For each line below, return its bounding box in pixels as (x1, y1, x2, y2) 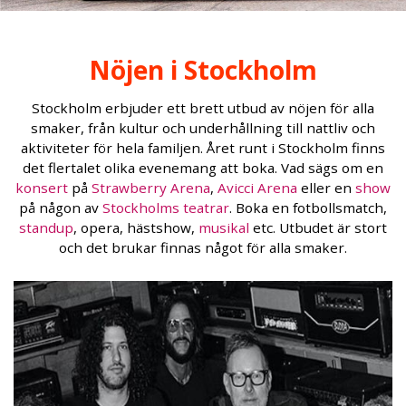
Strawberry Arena (92, 179, 210, 198)
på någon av (19, 198, 102, 217)
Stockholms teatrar (102, 198, 229, 217)
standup (19, 218, 73, 237)
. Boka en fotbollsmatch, (229, 198, 387, 217)
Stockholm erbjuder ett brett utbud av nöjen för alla (32, 99, 374, 118)
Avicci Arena (217, 179, 297, 198)
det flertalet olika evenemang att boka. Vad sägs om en (23, 159, 383, 178)
